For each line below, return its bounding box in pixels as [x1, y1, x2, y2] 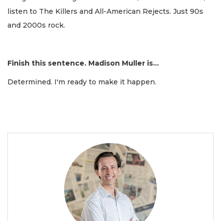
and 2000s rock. [7, 20, 65, 30]
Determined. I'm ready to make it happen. [7, 77, 156, 87]
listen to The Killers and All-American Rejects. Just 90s [7, 6, 203, 16]
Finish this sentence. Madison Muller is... [7, 58, 159, 68]
